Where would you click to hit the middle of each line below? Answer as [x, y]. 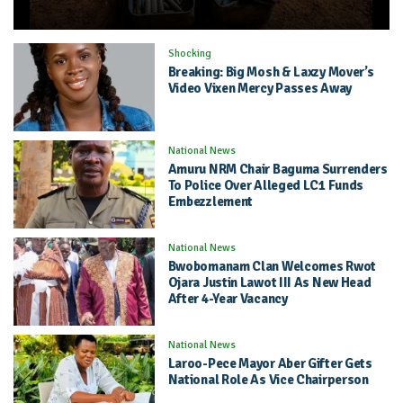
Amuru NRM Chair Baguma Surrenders [278, 170]
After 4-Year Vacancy [228, 299]
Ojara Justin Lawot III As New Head [269, 283]
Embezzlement [210, 202]
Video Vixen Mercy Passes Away [260, 89]
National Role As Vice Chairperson [268, 380]
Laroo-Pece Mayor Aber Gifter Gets [270, 363]
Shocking [189, 54]
